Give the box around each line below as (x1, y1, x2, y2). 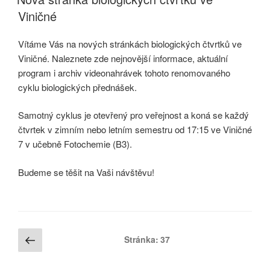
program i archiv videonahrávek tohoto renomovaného (18, 66, 230, 79)
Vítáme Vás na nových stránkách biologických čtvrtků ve (18, 37, 242, 50)
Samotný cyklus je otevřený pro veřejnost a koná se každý (18, 108, 249, 121)
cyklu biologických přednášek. (18, 80, 137, 93)
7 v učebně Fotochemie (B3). (18, 137, 132, 150)
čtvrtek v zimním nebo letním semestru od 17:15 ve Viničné (18, 123, 252, 136)
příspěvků (17, 244, 70, 262)
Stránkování (17, 227, 82, 245)
